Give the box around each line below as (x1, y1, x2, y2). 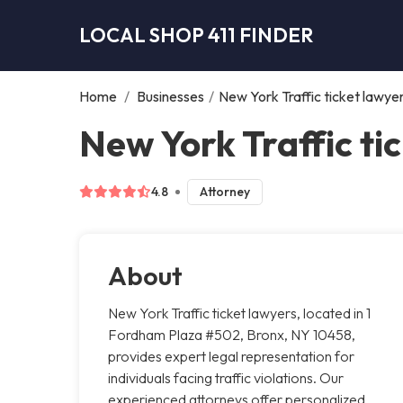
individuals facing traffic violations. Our (108, 368, 344, 387)
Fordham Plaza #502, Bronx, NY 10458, (108, 325, 355, 344)
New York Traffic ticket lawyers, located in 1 (108, 303, 371, 322)
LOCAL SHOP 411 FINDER (79, 22, 313, 48)
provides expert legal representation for (108, 346, 354, 365)
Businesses (137, 86, 204, 105)
